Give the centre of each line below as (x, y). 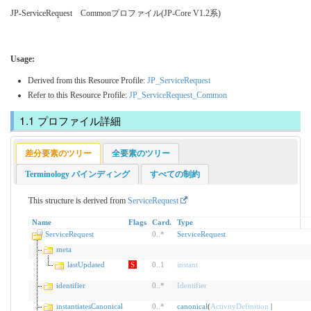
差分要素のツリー (59, 153)
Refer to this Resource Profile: (78, 95)
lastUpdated (86, 264)
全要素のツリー (141, 153)
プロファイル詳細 (79, 120)
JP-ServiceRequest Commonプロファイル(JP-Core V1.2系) (116, 13)
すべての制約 (175, 174)
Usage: (23, 59)
